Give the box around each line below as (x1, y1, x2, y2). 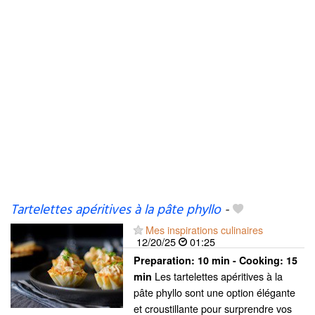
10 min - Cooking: (198, 253, 286, 267)
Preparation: (134, 253, 198, 267)
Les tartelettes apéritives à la (152, 269, 283, 283)
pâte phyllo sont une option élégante (134, 285, 295, 300)
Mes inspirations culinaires (146, 222, 263, 237)
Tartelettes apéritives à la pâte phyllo (11, 200, 221, 221)
